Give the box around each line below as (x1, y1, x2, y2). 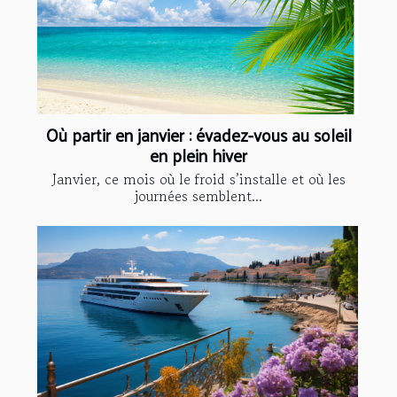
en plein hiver (150, 140, 247, 171)
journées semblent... (135, 185, 262, 207)
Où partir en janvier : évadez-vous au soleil (45, 120, 352, 151)
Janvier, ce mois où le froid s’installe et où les (51, 168, 346, 191)
